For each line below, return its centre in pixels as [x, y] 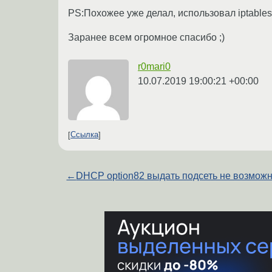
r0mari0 [154, 66]
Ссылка [84, 135]
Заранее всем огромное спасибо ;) [146, 37]
